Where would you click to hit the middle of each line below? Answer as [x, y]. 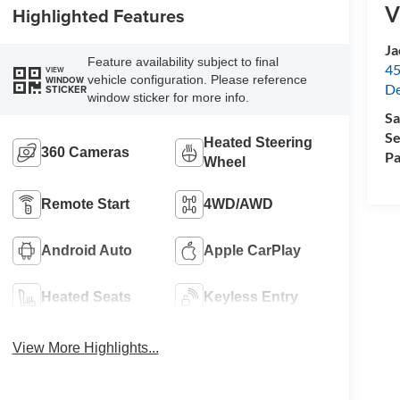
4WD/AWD [239, 204]
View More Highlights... [85, 348]
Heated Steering [258, 143]
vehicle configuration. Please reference [197, 80]
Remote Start [85, 204]
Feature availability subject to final [183, 62]
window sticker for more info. [168, 98]
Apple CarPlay [253, 251]
